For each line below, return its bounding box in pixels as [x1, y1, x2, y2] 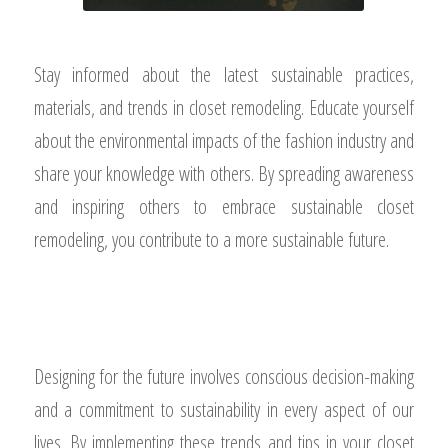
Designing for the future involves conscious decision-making [33, 363, 415, 391]
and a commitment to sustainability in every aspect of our [33, 396, 415, 424]
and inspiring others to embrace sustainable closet [33, 193, 415, 221]
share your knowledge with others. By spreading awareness [33, 160, 415, 188]
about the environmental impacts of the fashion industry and [33, 127, 415, 155]
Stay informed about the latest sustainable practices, [33, 61, 415, 89]
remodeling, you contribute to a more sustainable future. [33, 226, 389, 254]
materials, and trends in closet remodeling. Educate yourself [33, 94, 415, 122]
